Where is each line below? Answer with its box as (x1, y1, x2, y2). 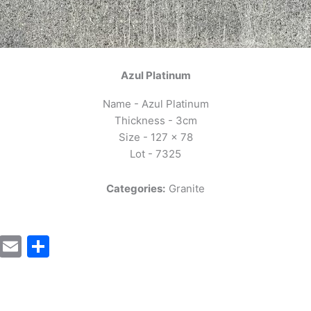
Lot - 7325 (130, 147, 181, 160)
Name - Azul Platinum (102, 97, 209, 110)
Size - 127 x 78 (118, 131, 193, 144)
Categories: (106, 182, 165, 196)
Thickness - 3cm (114, 114, 197, 127)
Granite (169, 182, 205, 196)
